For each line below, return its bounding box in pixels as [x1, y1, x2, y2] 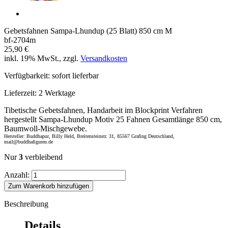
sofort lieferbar [52, 71, 99, 80]
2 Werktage [39, 88, 75, 97]
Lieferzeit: [4, 88, 39, 97]
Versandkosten [80, 53, 127, 63]
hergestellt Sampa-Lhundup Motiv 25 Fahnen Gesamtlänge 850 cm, [4, 115, 222, 124]
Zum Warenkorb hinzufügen [8, 182, 89, 190]
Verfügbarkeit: [4, 71, 50, 80]
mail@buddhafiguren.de [4, 138, 53, 145]
